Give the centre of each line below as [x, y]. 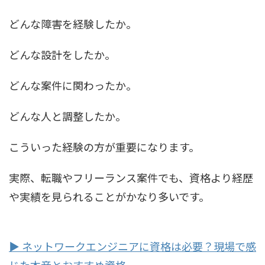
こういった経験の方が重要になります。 [104, 146]
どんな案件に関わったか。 [73, 85]
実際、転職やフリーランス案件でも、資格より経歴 [131, 177]
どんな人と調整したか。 [67, 116]
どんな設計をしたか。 [62, 54]
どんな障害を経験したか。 [73, 23]
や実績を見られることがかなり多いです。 [109, 196]
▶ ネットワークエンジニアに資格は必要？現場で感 [132, 246]
